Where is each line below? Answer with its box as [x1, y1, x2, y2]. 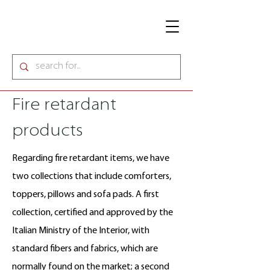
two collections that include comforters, [12, 172, 171, 181]
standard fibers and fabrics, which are [12, 244, 158, 254]
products [12, 122, 83, 140]
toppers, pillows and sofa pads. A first [12, 190, 159, 199]
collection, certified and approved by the [12, 208, 173, 218]
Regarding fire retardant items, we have [12, 154, 169, 163]
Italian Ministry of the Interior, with [12, 226, 149, 236]
